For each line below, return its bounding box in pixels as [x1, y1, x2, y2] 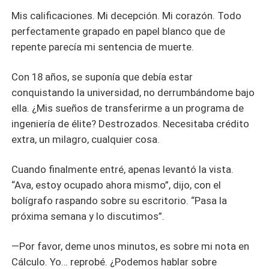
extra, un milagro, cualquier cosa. [11, 133, 160, 146]
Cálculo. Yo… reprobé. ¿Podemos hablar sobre [11, 255, 217, 268]
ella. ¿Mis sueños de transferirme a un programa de [11, 102, 244, 115]
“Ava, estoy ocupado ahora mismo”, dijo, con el [11, 178, 222, 191]
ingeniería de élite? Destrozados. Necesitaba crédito [11, 118, 250, 130]
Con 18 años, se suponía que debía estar [11, 71, 193, 83]
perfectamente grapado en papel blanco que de [11, 25, 226, 38]
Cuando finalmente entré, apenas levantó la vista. [11, 163, 234, 175]
